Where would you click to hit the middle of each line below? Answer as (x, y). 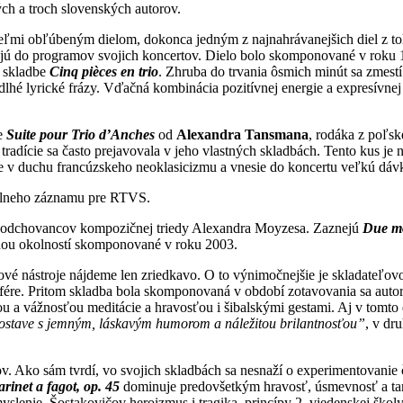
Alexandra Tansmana (242, 134)
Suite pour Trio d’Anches (81, 134)
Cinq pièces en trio (104, 71)
